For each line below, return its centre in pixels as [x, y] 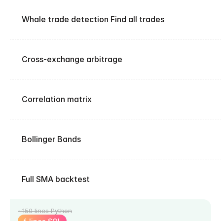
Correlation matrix [57, 99]
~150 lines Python [45, 211]
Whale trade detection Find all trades [93, 19]
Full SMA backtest [56, 179]
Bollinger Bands [51, 139]
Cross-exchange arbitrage [72, 59]
